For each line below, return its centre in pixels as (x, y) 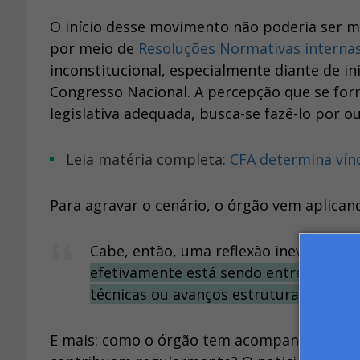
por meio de (94, 49)
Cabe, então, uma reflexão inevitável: (219, 251)
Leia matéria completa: (152, 160)
